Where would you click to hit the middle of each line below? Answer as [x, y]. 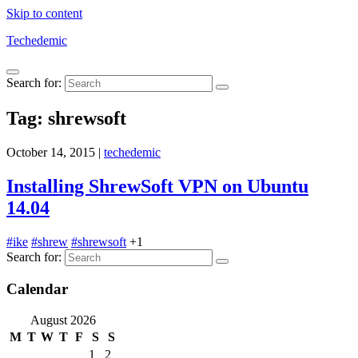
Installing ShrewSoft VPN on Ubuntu [157, 186]
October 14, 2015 [51, 152]
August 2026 [63, 320]
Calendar [37, 289]
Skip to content [44, 13]
